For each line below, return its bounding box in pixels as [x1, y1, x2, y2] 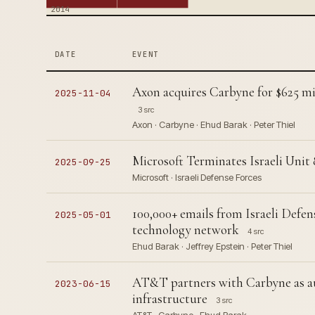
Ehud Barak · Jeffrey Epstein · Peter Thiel [131, 240, 292, 252]
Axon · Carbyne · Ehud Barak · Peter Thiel [131, 119, 295, 130]
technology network [131, 221, 239, 238]
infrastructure [131, 290, 207, 307]
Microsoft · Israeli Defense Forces [131, 172, 262, 183]
